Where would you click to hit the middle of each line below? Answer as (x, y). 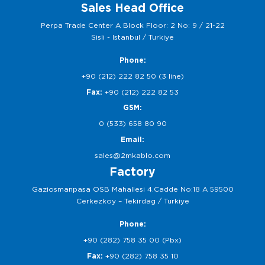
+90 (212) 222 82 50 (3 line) (132, 76)
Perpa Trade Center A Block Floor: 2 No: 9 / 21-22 (132, 25)
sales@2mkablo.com (132, 155)
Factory (132, 172)
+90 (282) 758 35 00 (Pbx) (132, 240)
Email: (132, 139)
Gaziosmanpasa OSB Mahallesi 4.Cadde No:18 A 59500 (132, 189)
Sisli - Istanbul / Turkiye (132, 37)
